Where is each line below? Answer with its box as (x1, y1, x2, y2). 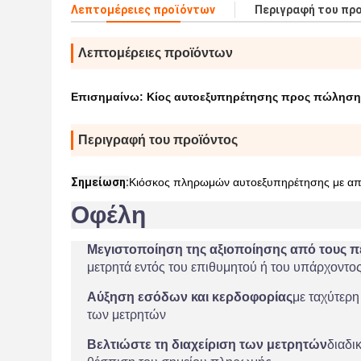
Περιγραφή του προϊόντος (78, 133, 238, 147)
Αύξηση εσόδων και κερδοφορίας (87, 290, 293, 304)
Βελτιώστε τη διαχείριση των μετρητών (87, 338, 327, 351)
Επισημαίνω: (71, 90, 147, 103)
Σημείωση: (71, 176, 129, 189)
